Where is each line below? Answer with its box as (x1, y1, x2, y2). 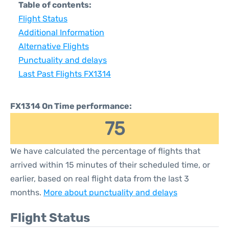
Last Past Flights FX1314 (18, 69, 111, 79)
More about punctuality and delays (43, 188, 177, 197)
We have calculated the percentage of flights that (10, 146, 200, 156)
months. (10, 188, 43, 197)
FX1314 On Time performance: (10, 101, 132, 111)
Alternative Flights (18, 41, 89, 51)
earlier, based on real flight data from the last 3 (10, 174, 189, 184)
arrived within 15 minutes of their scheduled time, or (10, 160, 210, 170)
